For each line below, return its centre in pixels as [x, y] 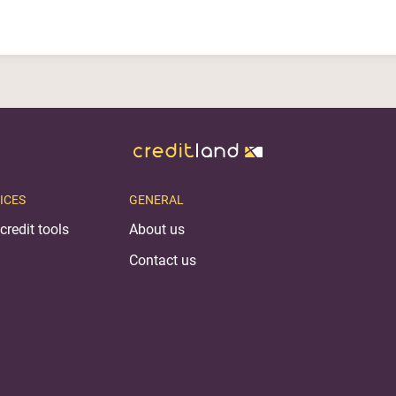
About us [157, 229]
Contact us [163, 260]
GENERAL [156, 199]
